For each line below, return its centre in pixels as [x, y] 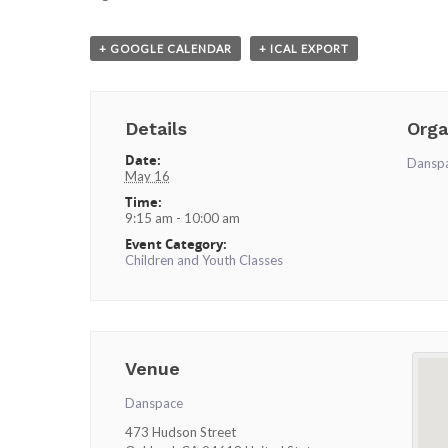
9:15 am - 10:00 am [182, 218]
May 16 [147, 176]
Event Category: [175, 244]
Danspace [153, 403]
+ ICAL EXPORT [304, 48]
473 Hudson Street [180, 432]
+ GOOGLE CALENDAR [165, 48]
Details [155, 128]
